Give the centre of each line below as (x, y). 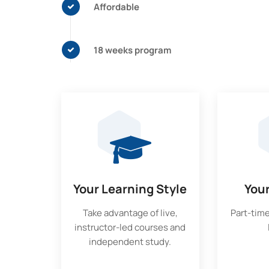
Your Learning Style (130, 189)
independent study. (130, 242)
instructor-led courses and (130, 227)
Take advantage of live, (130, 213)
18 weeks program (132, 50)
